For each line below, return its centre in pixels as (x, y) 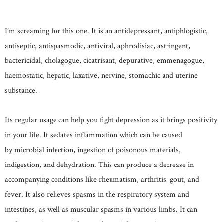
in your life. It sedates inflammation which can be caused (94, 135)
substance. (21, 90)
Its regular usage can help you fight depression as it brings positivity (111, 120)
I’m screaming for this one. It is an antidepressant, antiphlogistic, (106, 31)
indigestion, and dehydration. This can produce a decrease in (99, 165)
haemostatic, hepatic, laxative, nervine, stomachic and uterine (101, 75)
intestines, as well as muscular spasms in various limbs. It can (101, 209)
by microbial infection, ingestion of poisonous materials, (93, 150)
